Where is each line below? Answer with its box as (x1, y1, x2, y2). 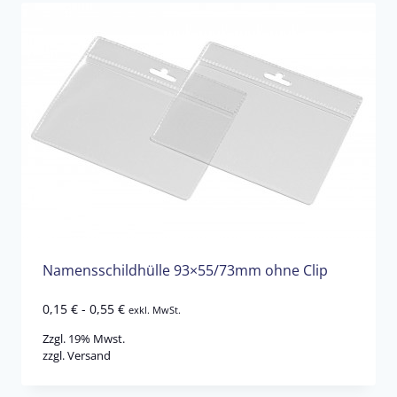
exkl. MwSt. (128, 302, 181, 316)
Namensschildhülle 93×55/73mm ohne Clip (43, 261, 328, 281)
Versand (67, 346, 111, 363)
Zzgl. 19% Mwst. (43, 330, 125, 346)
